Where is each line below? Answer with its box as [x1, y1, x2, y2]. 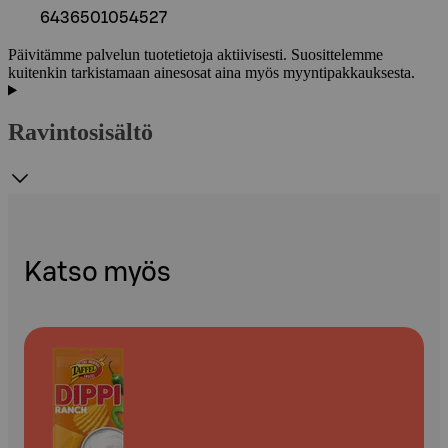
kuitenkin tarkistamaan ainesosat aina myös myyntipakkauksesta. [8, 63, 415, 81]
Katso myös [24, 258, 171, 286]
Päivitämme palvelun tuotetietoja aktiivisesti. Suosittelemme [8, 45, 383, 63]
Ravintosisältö [8, 119, 153, 146]
